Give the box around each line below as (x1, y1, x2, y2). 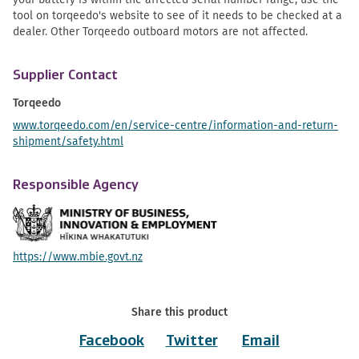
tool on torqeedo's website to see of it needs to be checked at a (13, 7, 342, 24)
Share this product (131, 304, 228, 321)
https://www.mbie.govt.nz (13, 248, 143, 265)
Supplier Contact (13, 68, 118, 83)
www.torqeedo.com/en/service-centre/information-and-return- (13, 117, 338, 134)
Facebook (79, 333, 144, 349)
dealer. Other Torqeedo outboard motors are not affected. (13, 23, 308, 40)
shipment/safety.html (13, 133, 123, 150)
